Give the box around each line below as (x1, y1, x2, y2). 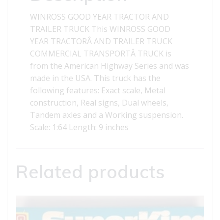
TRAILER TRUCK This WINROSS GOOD (30, 24, 170, 35)
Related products (16, 160, 165, 183)
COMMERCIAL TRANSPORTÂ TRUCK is (30, 48, 171, 59)
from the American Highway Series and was (30, 60, 189, 72)
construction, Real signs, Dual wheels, (30, 97, 168, 109)
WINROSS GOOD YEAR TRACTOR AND (30, 11, 169, 23)
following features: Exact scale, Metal (30, 85, 165, 96)
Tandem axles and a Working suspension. (30, 110, 183, 121)
